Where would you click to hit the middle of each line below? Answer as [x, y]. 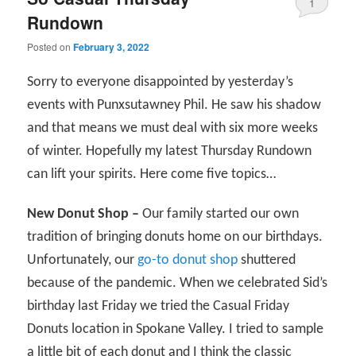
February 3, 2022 [112, 46]
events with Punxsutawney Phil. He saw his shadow [174, 105]
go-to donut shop [188, 261]
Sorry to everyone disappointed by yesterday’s [161, 82]
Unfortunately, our [83, 261]
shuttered [267, 261]
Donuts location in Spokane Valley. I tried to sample [176, 330]
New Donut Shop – [83, 215]
